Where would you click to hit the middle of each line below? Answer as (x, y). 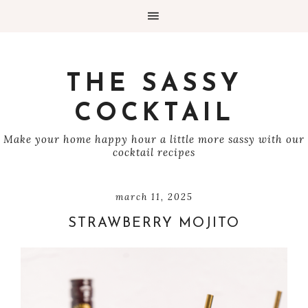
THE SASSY (154, 85)
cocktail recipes (154, 152)
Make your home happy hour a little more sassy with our (154, 139)
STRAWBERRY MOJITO (154, 223)
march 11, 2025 (154, 197)
